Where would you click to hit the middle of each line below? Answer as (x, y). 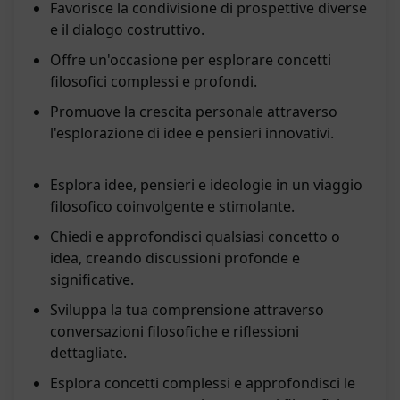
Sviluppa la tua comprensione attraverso (187, 310)
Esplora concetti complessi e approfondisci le (203, 383)
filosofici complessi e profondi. (154, 82)
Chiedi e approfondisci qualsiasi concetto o (195, 237)
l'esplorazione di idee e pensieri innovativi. (192, 133)
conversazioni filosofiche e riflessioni (175, 332)
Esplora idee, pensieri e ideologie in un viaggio (206, 185)
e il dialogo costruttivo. (127, 30)
